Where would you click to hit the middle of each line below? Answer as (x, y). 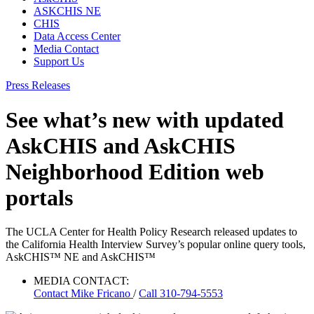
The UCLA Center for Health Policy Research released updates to (151, 232)
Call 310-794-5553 (181, 294)
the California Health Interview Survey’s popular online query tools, (156, 245)
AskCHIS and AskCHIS (121, 145)
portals (39, 197)
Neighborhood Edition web (135, 171)
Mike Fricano (102, 294)
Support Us (59, 62)
